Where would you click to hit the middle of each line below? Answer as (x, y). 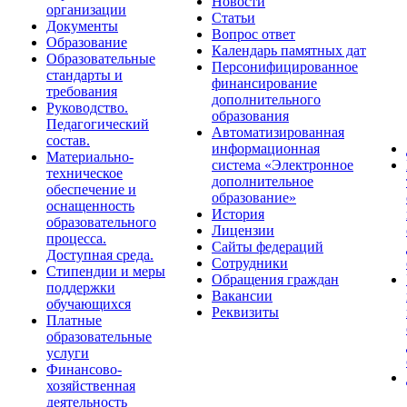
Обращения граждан (275, 279)
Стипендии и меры (106, 271)
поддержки (81, 288)
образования (250, 116)
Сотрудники (250, 263)
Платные (74, 320)
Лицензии (243, 230)
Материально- (90, 157)
